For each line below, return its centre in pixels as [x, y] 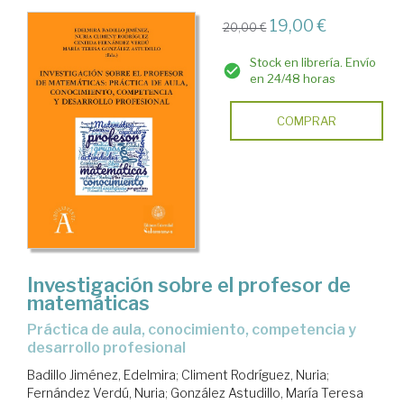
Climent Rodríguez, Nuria [254, 374]
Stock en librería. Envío [312, 63]
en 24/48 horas [292, 79]
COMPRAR [306, 121]
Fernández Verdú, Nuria [96, 392]
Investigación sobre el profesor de [189, 285]
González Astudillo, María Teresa [267, 392]
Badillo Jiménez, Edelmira [101, 374]
